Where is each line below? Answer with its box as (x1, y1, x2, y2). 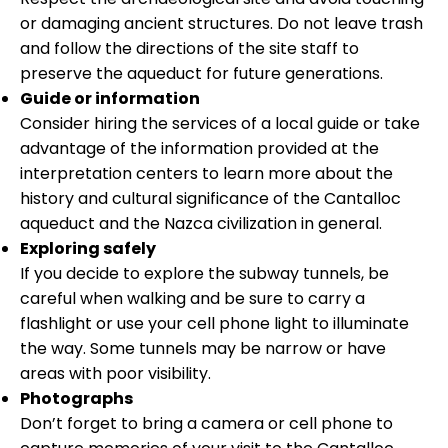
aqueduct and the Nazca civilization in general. (20, 211, 382, 235)
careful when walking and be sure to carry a (20, 286, 365, 310)
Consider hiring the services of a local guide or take (20, 111, 420, 135)
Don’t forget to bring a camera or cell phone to (20, 411, 393, 435)
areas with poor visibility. (20, 361, 211, 385)
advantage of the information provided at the (20, 136, 379, 160)
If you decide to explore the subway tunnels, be (20, 261, 389, 285)
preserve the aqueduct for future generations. (20, 61, 383, 85)
